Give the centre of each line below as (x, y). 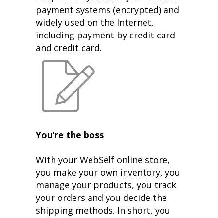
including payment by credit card (106, 35)
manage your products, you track (106, 185)
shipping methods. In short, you (103, 210)
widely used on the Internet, (95, 22)
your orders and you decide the (101, 197)
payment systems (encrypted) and (108, 9)
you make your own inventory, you (108, 172)
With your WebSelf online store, (103, 159)
